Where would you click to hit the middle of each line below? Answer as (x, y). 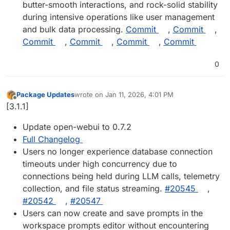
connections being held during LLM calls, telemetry (121, 176)
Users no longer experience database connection (118, 151)
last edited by (95, 99)
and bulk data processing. (74, 30)
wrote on (90, 95)
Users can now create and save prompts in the (113, 213)
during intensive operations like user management (119, 17)
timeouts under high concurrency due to (100, 164)
